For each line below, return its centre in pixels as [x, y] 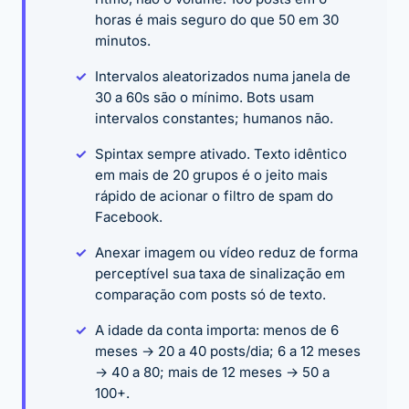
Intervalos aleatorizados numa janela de [223, 77]
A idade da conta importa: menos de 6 [217, 330]
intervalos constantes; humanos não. [214, 119]
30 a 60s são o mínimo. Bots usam [204, 98]
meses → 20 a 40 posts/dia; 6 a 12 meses [228, 351]
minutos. [123, 41]
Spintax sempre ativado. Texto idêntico [221, 154]
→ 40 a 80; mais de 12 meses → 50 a [212, 372]
